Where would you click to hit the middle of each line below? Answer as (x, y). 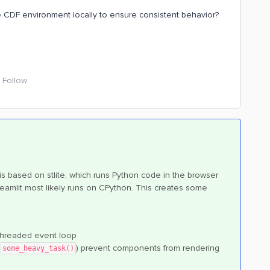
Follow (15, 80)
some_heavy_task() (38, 248)
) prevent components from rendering (148, 248)
